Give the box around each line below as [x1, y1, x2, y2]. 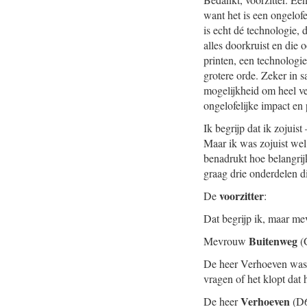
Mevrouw [204, 234, 249, 248]
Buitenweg [249, 233, 297, 249]
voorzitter [219, 188, 264, 204]
